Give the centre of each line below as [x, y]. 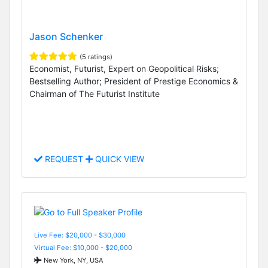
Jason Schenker [66, 37]
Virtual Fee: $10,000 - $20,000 [83, 247]
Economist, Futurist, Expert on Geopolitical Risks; [124, 69]
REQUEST [64, 159]
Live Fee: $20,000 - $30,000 [80, 235]
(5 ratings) [96, 57]
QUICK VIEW [118, 159]
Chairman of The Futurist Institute [95, 94]
